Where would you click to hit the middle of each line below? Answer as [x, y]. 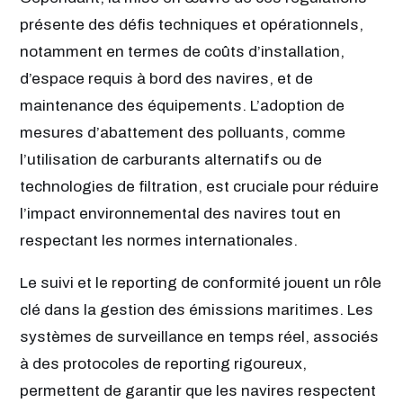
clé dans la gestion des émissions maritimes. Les [197, 310]
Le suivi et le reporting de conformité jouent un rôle [201, 283]
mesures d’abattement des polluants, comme [183, 132]
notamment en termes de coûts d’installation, [182, 51]
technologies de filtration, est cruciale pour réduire [199, 186]
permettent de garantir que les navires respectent [198, 391]
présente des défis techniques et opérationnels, [192, 24]
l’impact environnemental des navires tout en [180, 213]
